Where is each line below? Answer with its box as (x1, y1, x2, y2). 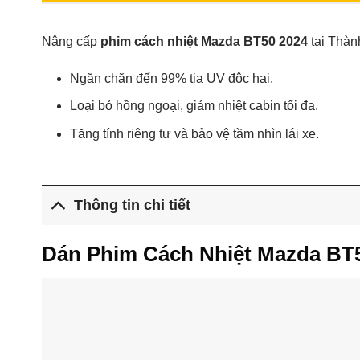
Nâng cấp (42, 34, 100, 48)
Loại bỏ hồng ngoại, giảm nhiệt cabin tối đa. (70, 99, 318, 113)
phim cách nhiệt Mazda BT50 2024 (100, 34, 308, 48)
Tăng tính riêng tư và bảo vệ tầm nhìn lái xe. (70, 126, 319, 141)
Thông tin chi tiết (74, 197, 191, 214)
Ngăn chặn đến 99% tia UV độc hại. (70, 71, 273, 85)
